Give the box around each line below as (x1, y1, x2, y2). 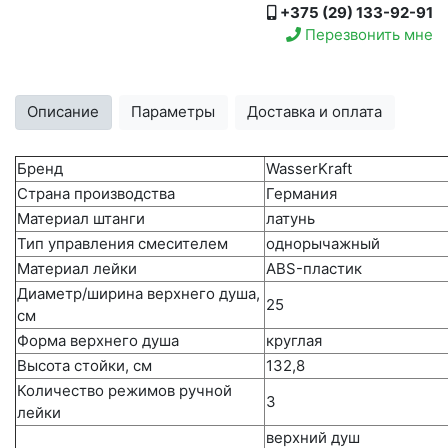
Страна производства (17, 184, 175, 204)
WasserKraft (266, 159, 352, 179)
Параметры (131, 102, 216, 122)
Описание (27, 102, 100, 122)
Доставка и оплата (247, 102, 383, 122)
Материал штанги (17, 209, 145, 229)
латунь (266, 209, 315, 229)
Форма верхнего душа (17, 331, 179, 351)
